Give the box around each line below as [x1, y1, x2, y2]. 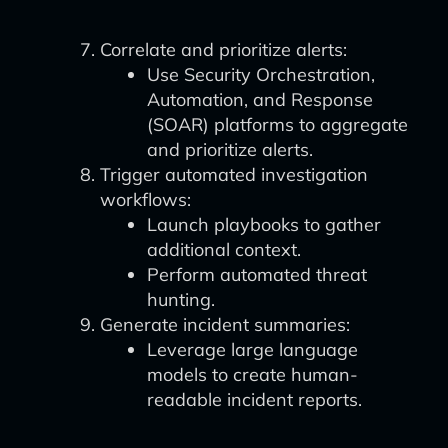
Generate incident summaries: [100, 313, 350, 336]
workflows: [100, 188, 191, 211]
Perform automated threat [147, 263, 367, 286]
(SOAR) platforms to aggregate [147, 113, 408, 136]
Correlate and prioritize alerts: [100, 38, 347, 61]
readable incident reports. [147, 388, 362, 411]
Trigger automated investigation [100, 163, 368, 186]
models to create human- [147, 363, 358, 386]
